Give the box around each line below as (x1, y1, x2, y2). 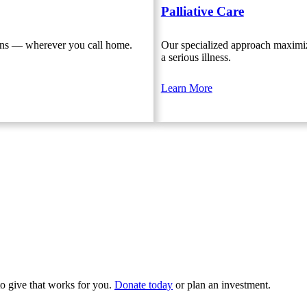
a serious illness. (160, 51, 231, 64)
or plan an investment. (173, 278, 271, 291)
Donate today (114, 278, 173, 291)
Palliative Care (160, 3, 244, 19)
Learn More (160, 82, 212, 94)
